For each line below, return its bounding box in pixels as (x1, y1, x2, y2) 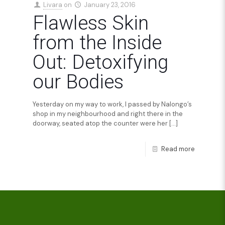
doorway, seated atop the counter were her (33, 119, 168, 128)
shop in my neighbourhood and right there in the (33, 109, 183, 118)
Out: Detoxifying (33, 51, 168, 74)
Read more (161, 145, 195, 153)
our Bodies (33, 70, 124, 93)
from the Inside (33, 31, 162, 54)
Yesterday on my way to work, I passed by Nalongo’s (33, 100, 192, 108)
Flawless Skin (33, 12, 149, 35)
